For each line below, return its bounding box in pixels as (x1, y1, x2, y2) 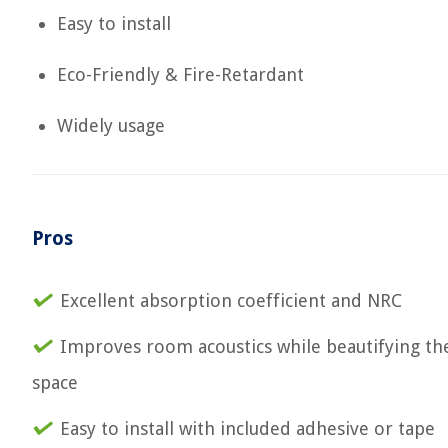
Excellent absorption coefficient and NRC (60, 290, 402, 311)
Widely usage (57, 115, 165, 136)
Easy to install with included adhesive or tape (60, 418, 435, 439)
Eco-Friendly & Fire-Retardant (57, 64, 304, 85)
